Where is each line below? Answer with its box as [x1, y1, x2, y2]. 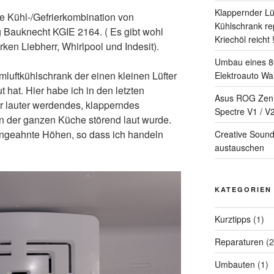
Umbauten [214, 257, 255, 270]
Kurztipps [214, 212, 251, 225]
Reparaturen [214, 235, 264, 248]
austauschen [214, 141, 264, 154]
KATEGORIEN [214, 184, 272, 194]
